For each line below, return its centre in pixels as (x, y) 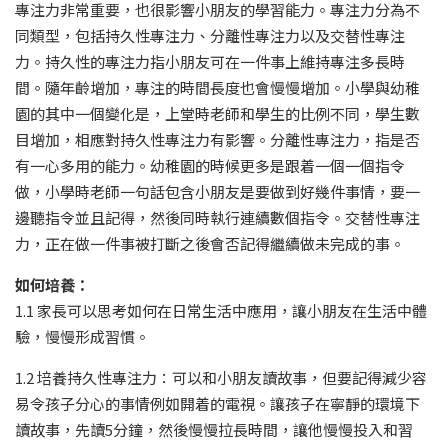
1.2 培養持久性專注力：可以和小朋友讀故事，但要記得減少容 (221, 378)
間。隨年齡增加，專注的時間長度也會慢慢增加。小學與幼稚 (217, 88)
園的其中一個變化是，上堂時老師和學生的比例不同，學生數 (217, 114)
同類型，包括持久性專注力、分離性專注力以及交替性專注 (210, 36)
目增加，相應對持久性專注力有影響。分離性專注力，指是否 (217, 140)
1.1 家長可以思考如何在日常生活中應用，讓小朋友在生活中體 (221, 311)
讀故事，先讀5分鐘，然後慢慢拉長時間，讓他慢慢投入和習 (214, 430)
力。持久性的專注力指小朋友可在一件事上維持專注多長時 (210, 62)
